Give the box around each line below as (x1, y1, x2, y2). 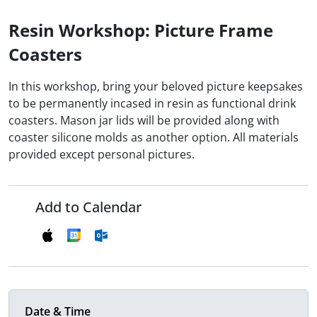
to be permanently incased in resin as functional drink (8, 96, 296, 112)
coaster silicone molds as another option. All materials (8, 129, 299, 146)
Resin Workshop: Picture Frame (8, 18, 273, 42)
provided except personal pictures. (8, 146, 195, 163)
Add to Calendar (35, 197, 142, 217)
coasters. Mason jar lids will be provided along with (8, 113, 279, 129)
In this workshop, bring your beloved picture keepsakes (8, 79, 303, 95)
